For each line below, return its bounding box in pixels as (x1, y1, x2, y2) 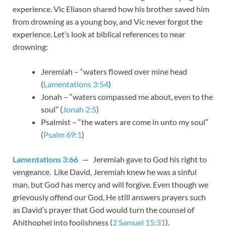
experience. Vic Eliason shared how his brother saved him (13, 4, 209, 14)
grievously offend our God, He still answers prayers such (13, 192, 206, 202)
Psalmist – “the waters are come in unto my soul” (41, 117, 208, 127)
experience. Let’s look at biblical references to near (13, 29, 185, 39)
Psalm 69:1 (43, 130, 82, 140)
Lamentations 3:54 (43, 79, 108, 89)
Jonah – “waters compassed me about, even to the (41, 92, 213, 102)
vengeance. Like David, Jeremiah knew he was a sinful (13, 167, 197, 177)
